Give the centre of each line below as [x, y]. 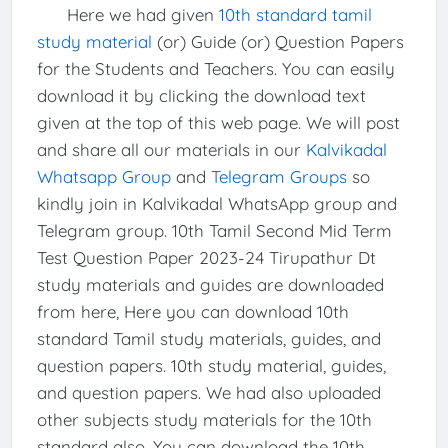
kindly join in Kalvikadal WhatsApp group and [216, 203]
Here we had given [127, 14]
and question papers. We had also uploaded [208, 392]
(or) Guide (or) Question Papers [277, 41]
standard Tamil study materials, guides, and [208, 338]
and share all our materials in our [171, 149]
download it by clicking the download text [201, 95]
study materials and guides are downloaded [210, 284]
